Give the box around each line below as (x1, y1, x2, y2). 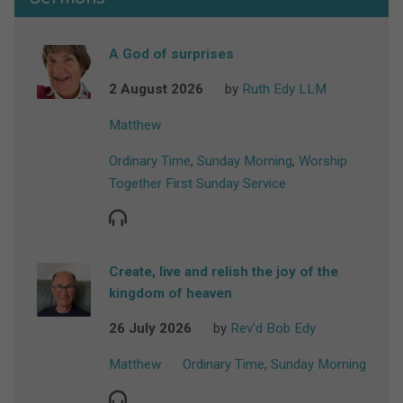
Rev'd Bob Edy (229, 320, 316, 336)
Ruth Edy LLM (241, 81, 327, 97)
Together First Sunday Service (108, 175, 286, 192)
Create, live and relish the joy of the (108, 264, 338, 280)
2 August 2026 (108, 81, 203, 97)
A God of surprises (108, 46, 234, 62)
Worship (298, 153, 347, 169)
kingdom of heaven (108, 285, 232, 301)
